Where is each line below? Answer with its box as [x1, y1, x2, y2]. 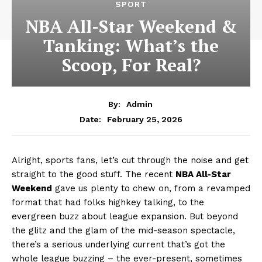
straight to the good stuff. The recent [12, 168, 175, 180]
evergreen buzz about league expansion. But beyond [12, 211, 238, 222]
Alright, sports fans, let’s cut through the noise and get [12, 154, 249, 166]
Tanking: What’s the [43, 34, 219, 57]
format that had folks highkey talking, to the [12, 196, 204, 208]
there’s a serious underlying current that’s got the [12, 239, 225, 250]
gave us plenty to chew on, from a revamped [52, 182, 250, 194]
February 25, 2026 [107, 114, 182, 124]
